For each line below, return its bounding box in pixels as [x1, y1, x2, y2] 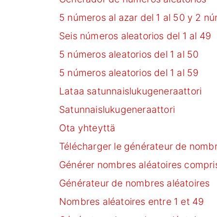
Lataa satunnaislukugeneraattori [59, 85, 202, 97]
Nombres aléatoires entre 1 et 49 [59, 195, 204, 207]
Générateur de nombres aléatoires [59, 177, 210, 189]
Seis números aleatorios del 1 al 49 [59, 30, 211, 42]
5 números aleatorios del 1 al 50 [59, 48, 199, 60]
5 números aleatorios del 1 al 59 [59, 66, 199, 78]
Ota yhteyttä [59, 122, 116, 134]
